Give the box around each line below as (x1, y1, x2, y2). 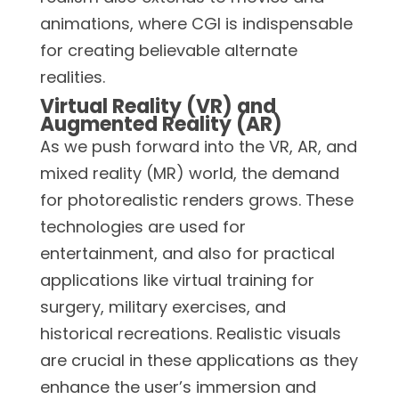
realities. (40, 65, 105, 88)
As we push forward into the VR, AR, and (40, 134, 357, 158)
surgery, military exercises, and (40, 295, 286, 318)
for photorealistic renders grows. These (40, 188, 354, 211)
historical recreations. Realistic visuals (40, 322, 341, 345)
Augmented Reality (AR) (40, 110, 282, 138)
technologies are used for (40, 215, 246, 238)
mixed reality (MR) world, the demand (40, 161, 339, 184)
